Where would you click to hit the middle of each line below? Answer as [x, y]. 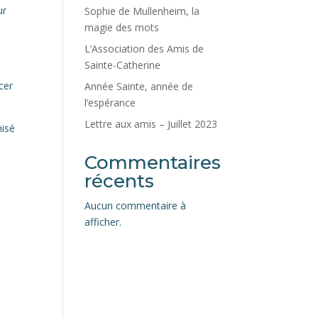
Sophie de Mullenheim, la [142, 11]
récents [120, 181]
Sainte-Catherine [123, 65]
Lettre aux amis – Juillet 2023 [151, 124]
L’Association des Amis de [144, 49]
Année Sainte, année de [139, 86]
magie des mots [122, 27]
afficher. [103, 222]
